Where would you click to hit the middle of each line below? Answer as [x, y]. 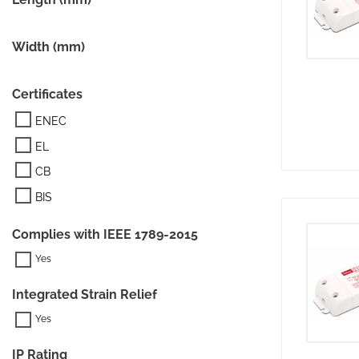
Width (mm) [48, 46]
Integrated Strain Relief [85, 294]
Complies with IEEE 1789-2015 [105, 234]
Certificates [47, 94]
